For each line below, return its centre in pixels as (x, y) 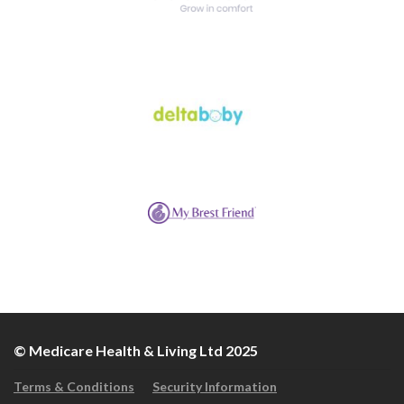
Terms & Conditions (74, 387)
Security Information (215, 387)
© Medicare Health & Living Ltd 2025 (136, 351)
